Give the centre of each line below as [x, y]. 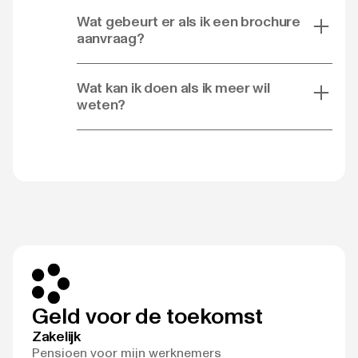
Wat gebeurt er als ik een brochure [189, 21]
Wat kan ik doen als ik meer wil [173, 88]
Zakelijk [56, 336]
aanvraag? [111, 38]
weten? [101, 104]
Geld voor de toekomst [147, 315]
